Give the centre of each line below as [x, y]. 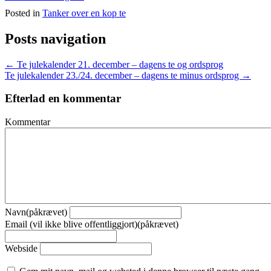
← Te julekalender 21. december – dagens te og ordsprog [114, 64]
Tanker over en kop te [84, 13]
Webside [21, 249]
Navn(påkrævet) [36, 212]
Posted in [24, 13]
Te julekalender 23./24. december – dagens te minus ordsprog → [128, 75]
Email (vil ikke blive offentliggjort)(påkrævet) [92, 224]
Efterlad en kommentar [63, 99]
